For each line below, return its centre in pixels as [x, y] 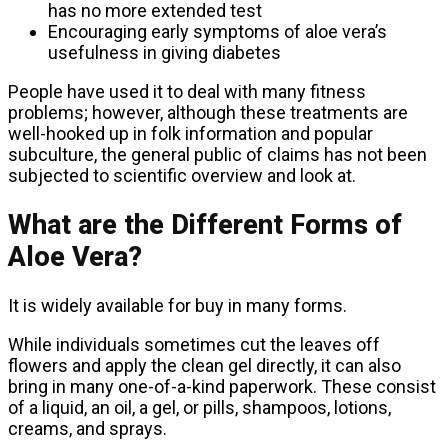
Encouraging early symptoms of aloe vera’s [217, 32]
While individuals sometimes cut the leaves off [194, 345]
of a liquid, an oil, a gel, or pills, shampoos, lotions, [199, 408]
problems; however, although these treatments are [208, 113]
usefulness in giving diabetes [164, 53]
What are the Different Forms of [205, 224]
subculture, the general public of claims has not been [217, 155]
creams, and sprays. [87, 429]
